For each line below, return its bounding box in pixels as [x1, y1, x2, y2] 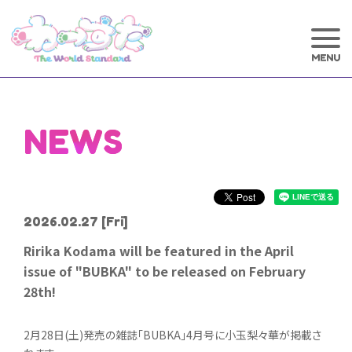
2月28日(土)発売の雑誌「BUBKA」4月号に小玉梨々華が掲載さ [24, 327, 321, 343]
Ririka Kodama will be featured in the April [24, 241, 294, 260]
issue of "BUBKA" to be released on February [24, 262, 306, 280]
